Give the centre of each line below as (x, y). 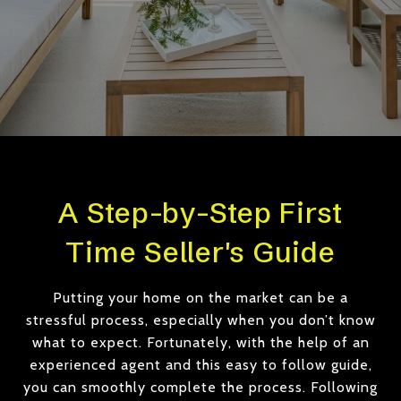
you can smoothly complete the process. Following (200, 387)
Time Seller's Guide (200, 252)
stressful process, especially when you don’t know (200, 320)
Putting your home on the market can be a (200, 298)
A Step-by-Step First (200, 213)
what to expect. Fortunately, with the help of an (200, 342)
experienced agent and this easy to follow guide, (200, 365)
